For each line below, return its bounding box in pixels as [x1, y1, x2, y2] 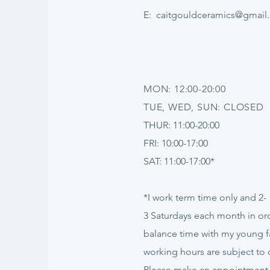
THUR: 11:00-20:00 [143, 119, 219, 131]
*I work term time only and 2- [143, 192, 266, 203]
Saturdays [151, 210, 192, 221]
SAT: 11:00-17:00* [143, 155, 215, 167]
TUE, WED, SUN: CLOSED [143, 101, 264, 113]
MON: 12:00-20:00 [143, 83, 226, 95]
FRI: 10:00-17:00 [143, 137, 208, 149]
